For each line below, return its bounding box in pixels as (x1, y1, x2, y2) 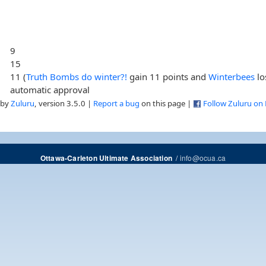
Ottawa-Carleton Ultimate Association (40, 153, 172, 163)
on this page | (140, 97, 193, 109)
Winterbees (208, 70, 255, 83)
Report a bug (93, 97, 140, 109)
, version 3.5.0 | (34, 97, 93, 109)
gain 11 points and (127, 70, 209, 83)
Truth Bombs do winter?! (26, 70, 128, 83)
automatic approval (10, 83, 90, 96)
